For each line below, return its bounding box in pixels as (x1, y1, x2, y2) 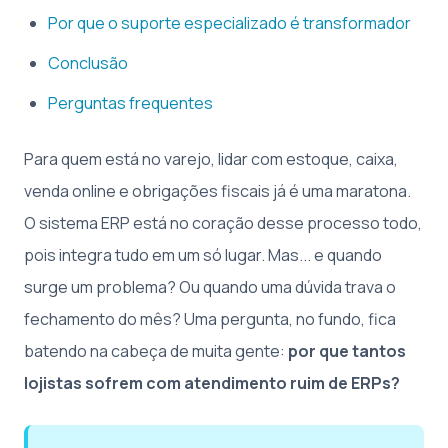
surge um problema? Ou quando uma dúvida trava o (24, 275, 396, 298)
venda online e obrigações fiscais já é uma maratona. (24, 179, 411, 202)
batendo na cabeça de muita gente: (24, 339, 288, 362)
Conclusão (48, 51, 128, 74)
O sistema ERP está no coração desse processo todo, (24, 211, 422, 234)
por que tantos (288, 339, 406, 362)
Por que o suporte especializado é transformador (48, 11, 411, 34)
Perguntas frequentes (48, 91, 213, 114)
